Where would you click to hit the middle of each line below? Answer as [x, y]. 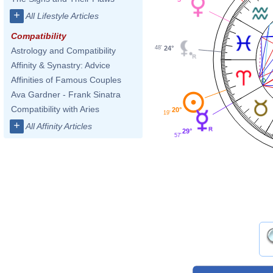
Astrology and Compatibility [63, 51]
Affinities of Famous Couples [66, 80]
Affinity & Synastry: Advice [61, 65]
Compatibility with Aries [55, 109]
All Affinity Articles [59, 126]
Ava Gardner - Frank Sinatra [66, 94]
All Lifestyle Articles [62, 16]
